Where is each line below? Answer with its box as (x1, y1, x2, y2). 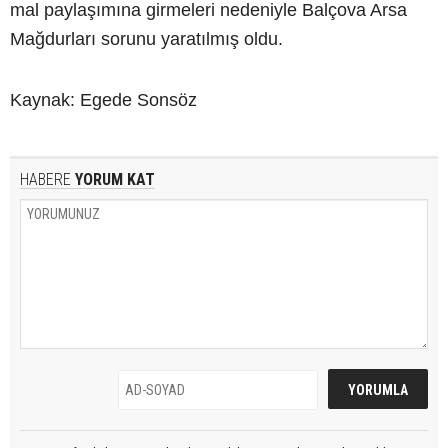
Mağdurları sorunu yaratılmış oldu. (10, 29, 283, 50)
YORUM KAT (71, 170, 155, 190)
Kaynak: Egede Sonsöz (10, 90, 197, 111)
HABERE (20, 170, 71, 190)
